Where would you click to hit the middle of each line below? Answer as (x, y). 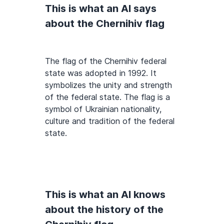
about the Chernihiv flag (105, 24)
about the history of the (104, 210)
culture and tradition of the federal (110, 121)
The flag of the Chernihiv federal (106, 61)
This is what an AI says (101, 9)
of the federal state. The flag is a (107, 97)
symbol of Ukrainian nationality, (103, 109)
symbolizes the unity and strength (108, 85)
